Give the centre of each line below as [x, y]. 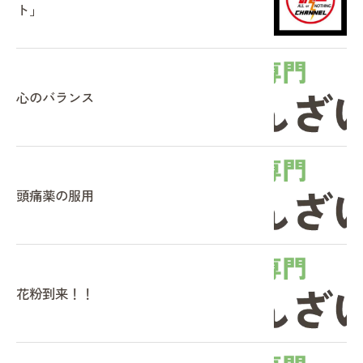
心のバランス [55, 97]
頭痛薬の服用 [55, 195]
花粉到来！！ [55, 293]
